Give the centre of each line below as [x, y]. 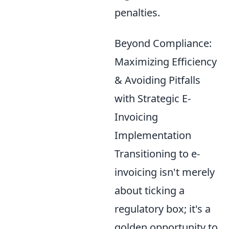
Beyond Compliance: [163, 43]
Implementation [153, 135]
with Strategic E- [153, 98]
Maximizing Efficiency [166, 61]
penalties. [137, 12]
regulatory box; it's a [163, 209]
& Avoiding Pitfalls [157, 80]
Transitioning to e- [157, 153]
